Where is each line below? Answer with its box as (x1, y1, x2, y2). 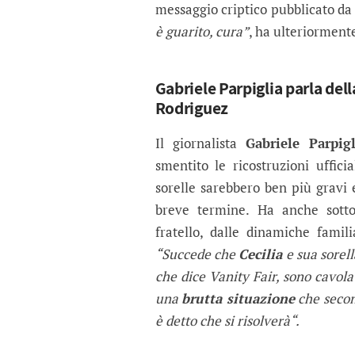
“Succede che (155, 245, 239, 264)
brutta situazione (181, 289, 295, 308)
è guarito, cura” (155, 22, 249, 41)
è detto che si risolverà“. (155, 311, 300, 330)
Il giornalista (155, 134, 246, 153)
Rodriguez (155, 97, 228, 120)
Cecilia (239, 245, 283, 264)
